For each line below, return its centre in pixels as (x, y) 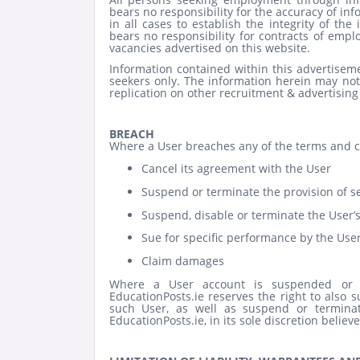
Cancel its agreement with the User (236, 169)
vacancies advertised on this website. (209, 48)
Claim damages (182, 260)
